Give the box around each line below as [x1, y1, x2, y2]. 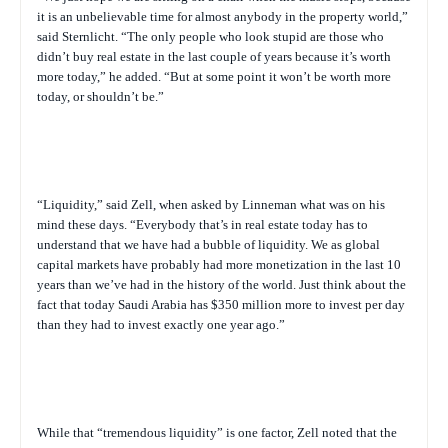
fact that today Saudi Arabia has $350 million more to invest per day [37, 297, 405, 312]
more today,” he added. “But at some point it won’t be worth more [37, 69, 391, 84]
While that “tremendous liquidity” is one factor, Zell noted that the [37, 425, 397, 440]
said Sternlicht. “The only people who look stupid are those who [37, 29, 384, 44]
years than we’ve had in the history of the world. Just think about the [37, 277, 406, 292]
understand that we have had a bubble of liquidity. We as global [37, 237, 380, 252]
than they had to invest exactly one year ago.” [37, 317, 285, 332]
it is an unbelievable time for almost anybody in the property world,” [37, 9, 408, 24]
